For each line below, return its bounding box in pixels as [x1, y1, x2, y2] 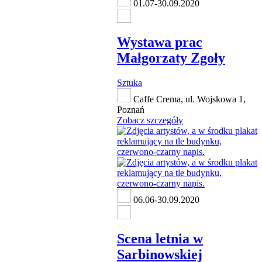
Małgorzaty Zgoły [117, 50, 225, 66]
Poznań [117, 105, 144, 115]
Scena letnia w [117, 231, 203, 247]
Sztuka [117, 78, 142, 88]
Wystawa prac [117, 35, 202, 50]
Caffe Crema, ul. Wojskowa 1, [131, 94, 246, 105]
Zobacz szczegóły [117, 115, 183, 126]
